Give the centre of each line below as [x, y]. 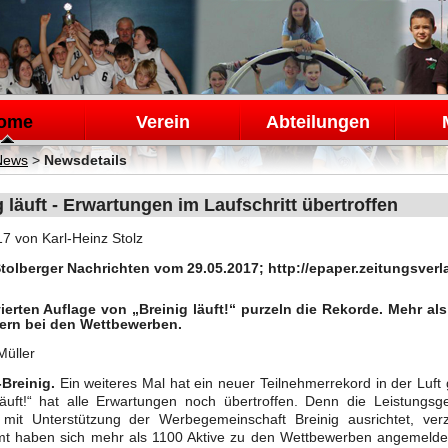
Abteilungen [317, 122]
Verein [162, 122]
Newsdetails [85, 160]
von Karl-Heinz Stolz [77, 238]
